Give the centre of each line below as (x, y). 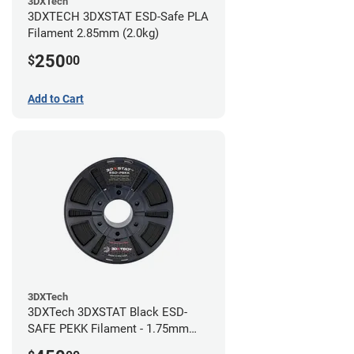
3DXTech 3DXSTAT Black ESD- (107, 312)
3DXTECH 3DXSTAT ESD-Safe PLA (118, 16)
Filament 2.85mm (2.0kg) (93, 33)
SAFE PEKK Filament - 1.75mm (108, 328)
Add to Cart (56, 98)
